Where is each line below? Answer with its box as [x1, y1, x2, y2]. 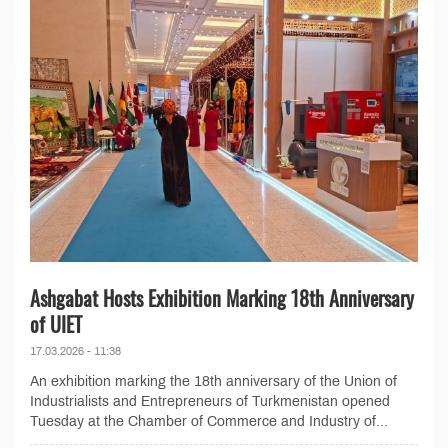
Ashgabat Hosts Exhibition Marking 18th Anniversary [30, 282, 414, 313]
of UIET [30, 308, 82, 339]
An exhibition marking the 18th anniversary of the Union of [30, 373, 397, 389]
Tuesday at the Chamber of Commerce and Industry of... [30, 413, 388, 429]
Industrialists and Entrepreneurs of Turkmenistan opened [30, 393, 390, 409]
